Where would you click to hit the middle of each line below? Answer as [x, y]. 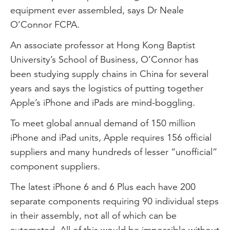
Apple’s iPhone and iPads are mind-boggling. [103, 102]
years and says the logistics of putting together [107, 88]
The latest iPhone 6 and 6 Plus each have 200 [103, 187]
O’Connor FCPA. [45, 24]
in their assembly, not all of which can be [93, 215]
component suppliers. [55, 166]
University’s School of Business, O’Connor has [104, 59]
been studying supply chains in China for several [109, 74]
